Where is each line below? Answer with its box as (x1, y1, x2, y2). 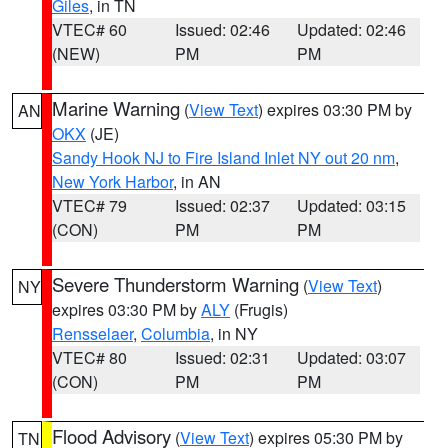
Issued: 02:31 (174, 346, 270, 369)
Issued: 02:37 (174, 194, 270, 217)
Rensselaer (52, 322, 133, 345)
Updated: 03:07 (297, 346, 407, 369)
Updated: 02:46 (297, 18, 407, 41)
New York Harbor (52, 170, 173, 193)
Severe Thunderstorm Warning (52, 271, 299, 297)
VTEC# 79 (52, 194, 127, 217)
